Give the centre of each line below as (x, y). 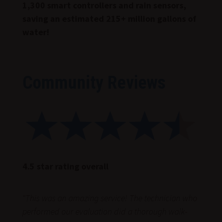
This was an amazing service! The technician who (111, 198)
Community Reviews (94, 83)
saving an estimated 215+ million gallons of (109, 18)
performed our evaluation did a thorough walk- (105, 211)
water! (35, 32)
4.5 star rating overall (65, 166)
